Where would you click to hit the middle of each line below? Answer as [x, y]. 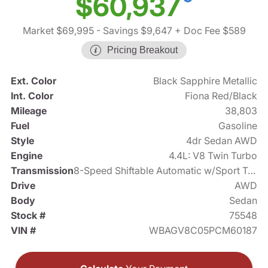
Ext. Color [33, 81]
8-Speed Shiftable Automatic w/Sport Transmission [251, 171]
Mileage [28, 111]
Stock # [28, 216]
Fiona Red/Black [221, 96]
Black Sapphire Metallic [205, 81]
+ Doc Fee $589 [209, 31]
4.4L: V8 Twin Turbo [213, 156]
